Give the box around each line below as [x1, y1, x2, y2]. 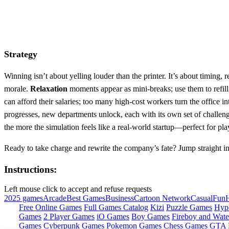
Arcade [43, 194, 66, 203]
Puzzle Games [166, 203, 212, 212]
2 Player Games [43, 212, 95, 221]
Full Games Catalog [84, 203, 148, 212]
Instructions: [4, 164, 57, 175]
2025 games [4, 194, 43, 203]
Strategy [4, 49, 37, 59]
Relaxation [30, 84, 67, 93]
